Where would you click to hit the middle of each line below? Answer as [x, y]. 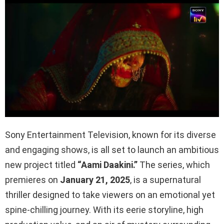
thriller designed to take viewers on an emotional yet [110, 194]
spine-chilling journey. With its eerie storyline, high [104, 209]
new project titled [41, 164]
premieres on [32, 179]
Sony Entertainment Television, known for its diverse [110, 134]
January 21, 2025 [95, 179]
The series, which [174, 164]
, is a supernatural [165, 179]
